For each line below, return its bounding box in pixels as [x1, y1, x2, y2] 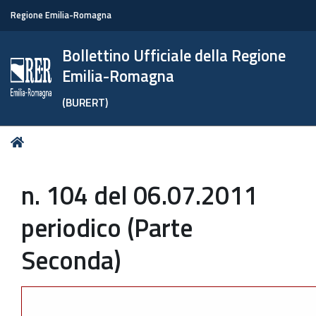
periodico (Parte [21, 208, 193, 247]
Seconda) [21, 241, 121, 279]
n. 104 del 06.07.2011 [21, 176, 257, 214]
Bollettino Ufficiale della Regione [62, 44, 286, 68]
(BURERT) [62, 94, 109, 111]
